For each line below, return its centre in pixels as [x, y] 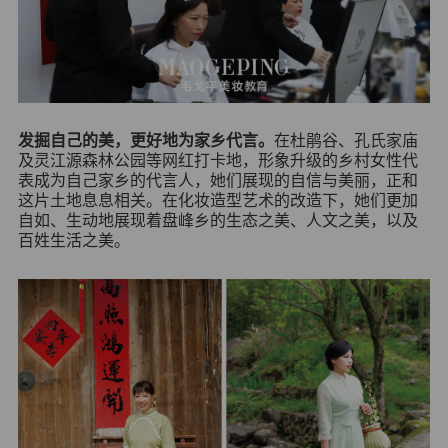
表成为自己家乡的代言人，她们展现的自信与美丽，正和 [217, 181]
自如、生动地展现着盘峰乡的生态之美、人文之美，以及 [217, 221]
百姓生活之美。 [73, 241]
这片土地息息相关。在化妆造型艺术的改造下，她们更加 [217, 201]
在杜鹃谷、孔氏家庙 [345, 141]
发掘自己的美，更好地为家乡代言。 [145, 141]
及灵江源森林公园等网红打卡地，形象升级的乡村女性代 [217, 161]
